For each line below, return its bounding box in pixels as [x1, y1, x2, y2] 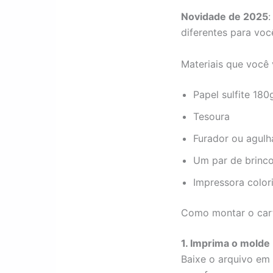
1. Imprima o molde [181, 236, 270, 249]
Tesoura [193, 110, 230, 122]
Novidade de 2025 [181, 10, 268, 23]
